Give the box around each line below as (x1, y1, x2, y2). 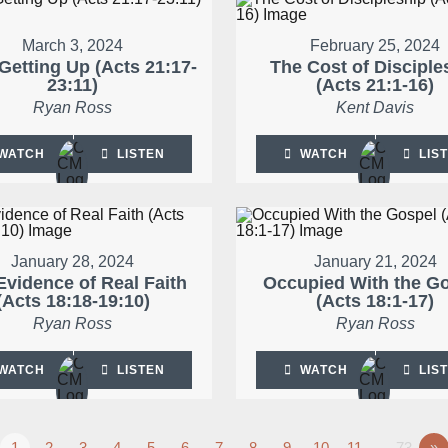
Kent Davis (336, 99, 415, 117)
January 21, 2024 (313, 253, 437, 271)
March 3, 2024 (22, 37, 124, 55)
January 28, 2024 (11, 253, 135, 271)
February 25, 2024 (310, 37, 441, 55)
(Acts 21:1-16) (316, 75, 435, 96)
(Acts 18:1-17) (316, 291, 435, 312)
